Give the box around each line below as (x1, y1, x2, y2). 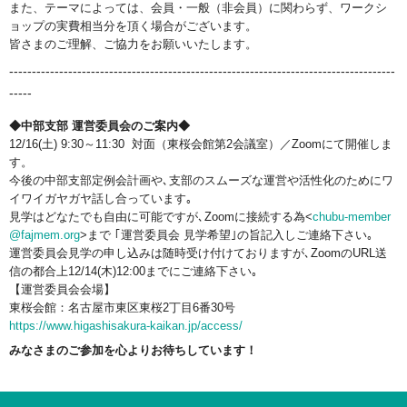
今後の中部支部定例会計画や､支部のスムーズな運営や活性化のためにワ (9, 173, 393, 187)
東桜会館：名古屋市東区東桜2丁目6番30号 (9, 300, 235, 314)
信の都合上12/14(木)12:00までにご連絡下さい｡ (9, 263, 258, 278)
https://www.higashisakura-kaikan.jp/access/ (9, 318, 243, 333)
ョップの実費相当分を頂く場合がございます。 (9, 18, 257, 33)
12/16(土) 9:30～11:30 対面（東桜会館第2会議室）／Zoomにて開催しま (9, 136, 392, 151)
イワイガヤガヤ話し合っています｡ (9, 191, 193, 205)
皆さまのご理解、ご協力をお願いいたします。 (9, 36, 257, 51)
